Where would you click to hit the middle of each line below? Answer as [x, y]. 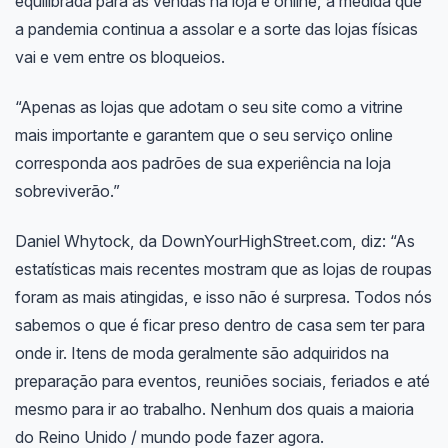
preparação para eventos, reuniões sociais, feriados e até [222, 380]
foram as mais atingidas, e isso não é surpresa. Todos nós [223, 296]
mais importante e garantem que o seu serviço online [203, 135]
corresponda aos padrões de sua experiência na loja [202, 163]
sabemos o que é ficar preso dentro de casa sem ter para [219, 324]
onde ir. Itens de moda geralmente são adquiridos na [201, 352]
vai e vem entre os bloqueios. [119, 57]
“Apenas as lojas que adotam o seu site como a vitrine [208, 107]
